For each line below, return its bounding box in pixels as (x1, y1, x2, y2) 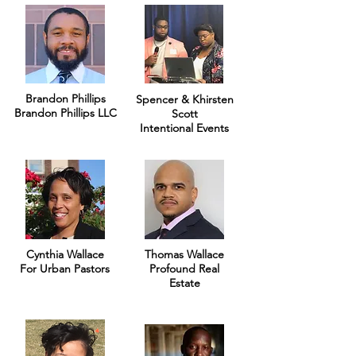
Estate (168, 276, 200, 290)
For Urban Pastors (20, 261, 110, 276)
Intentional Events (140, 121, 229, 135)
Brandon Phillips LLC (14, 106, 117, 120)
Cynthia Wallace (25, 247, 104, 261)
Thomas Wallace (145, 247, 224, 261)
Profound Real (149, 261, 219, 276)
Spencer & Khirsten (135, 92, 234, 106)
